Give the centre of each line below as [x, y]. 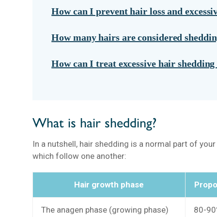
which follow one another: [80, 156]
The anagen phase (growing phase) [105, 210]
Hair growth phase [109, 185]
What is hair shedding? [95, 123]
